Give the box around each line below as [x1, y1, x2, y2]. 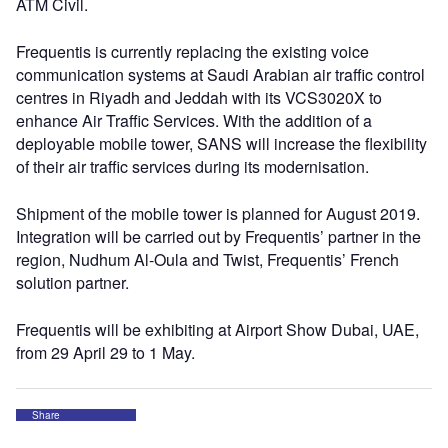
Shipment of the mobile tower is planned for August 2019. [16, 202, 420, 225]
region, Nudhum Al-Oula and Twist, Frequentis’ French [16, 248, 399, 271]
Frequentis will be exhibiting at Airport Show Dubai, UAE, [16, 318, 419, 341]
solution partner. [16, 271, 129, 294]
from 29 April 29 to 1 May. [16, 341, 195, 364]
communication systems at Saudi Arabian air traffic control [16, 63, 425, 86]
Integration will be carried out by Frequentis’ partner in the [16, 225, 421, 248]
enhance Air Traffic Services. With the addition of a [16, 109, 372, 132]
